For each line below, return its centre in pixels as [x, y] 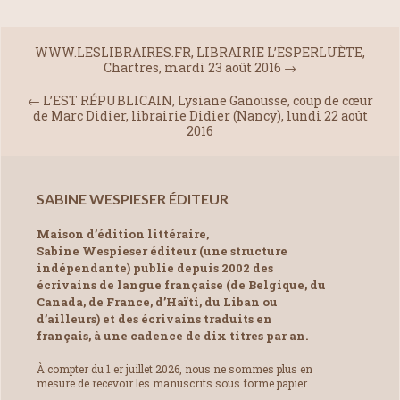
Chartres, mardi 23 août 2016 [192, 67]
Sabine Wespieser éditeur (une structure [162, 250]
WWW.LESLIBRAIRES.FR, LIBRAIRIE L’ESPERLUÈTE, [200, 52]
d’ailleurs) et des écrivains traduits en [154, 318]
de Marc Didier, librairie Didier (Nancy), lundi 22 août [200, 115]
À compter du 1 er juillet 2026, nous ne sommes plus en [175, 369]
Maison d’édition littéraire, [123, 233]
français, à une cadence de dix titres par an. [172, 335]
